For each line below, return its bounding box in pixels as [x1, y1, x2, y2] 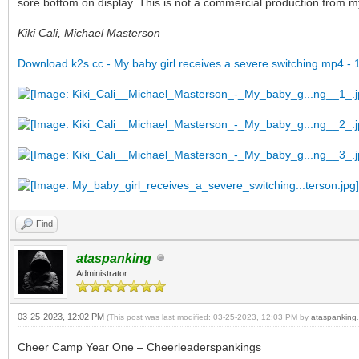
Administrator [76, 268, 127, 279]
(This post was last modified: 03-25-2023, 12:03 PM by [107, 313, 311, 322]
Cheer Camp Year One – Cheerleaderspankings [18, 341, 261, 354]
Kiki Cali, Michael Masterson [18, 26, 160, 40]
